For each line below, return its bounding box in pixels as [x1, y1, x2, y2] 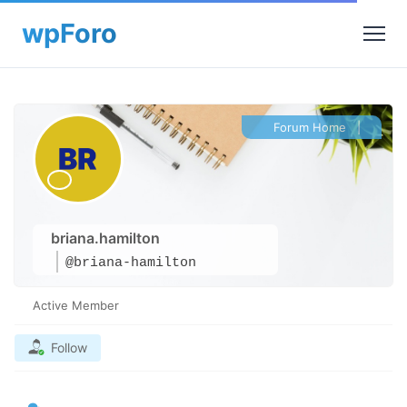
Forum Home [270, 120, 346, 134]
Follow [51, 340, 87, 355]
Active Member [33, 298, 119, 313]
